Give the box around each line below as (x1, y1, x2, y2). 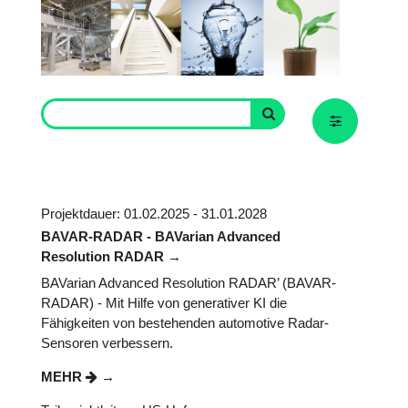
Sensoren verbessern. (41, 335, 173, 352)
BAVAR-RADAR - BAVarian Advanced (41, 228, 280, 244)
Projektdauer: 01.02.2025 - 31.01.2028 (41, 206, 267, 222)
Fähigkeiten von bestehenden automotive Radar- (41, 315, 329, 331)
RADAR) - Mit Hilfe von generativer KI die (41, 295, 287, 311)
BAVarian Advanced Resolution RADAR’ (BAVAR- (41, 275, 336, 291)
